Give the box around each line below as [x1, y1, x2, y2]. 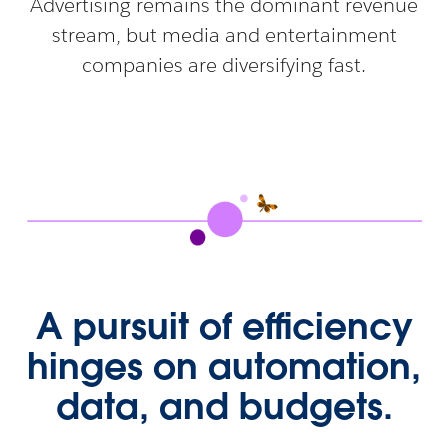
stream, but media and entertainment [51, 22, 397, 49]
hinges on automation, [27, 342, 421, 389]
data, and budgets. [55, 382, 393, 429]
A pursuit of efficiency [35, 302, 413, 349]
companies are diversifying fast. [82, 52, 366, 79]
